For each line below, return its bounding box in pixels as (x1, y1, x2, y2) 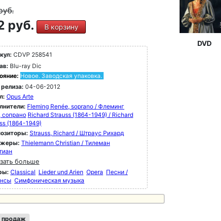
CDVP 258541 (12, 51, 52, 58)
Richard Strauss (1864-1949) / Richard (28, 111, 133, 118)
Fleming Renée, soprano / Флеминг (27, 103, 124, 110)
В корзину (44, 23, 78, 31)
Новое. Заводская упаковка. (20, 72, 102, 79)
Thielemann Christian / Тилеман (21, 139, 110, 147)
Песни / (106, 168, 128, 176)
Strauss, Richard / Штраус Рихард (30, 129, 124, 137)
